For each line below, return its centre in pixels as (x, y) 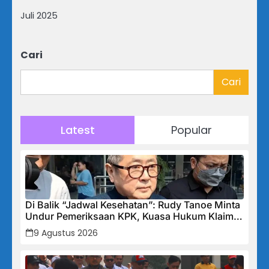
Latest (77, 130)
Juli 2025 (39, 16)
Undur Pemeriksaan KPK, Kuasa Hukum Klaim (129, 216)
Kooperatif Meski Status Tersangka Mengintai (129, 227)
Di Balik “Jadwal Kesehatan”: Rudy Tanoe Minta (133, 204)
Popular (192, 130)
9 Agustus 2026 (66, 233)
